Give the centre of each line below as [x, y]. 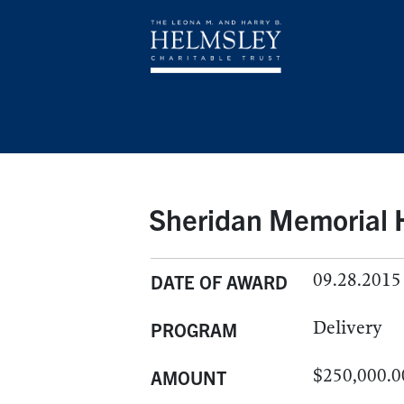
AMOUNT [188, 377]
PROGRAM [194, 330]
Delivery [348, 328]
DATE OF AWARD [219, 282]
